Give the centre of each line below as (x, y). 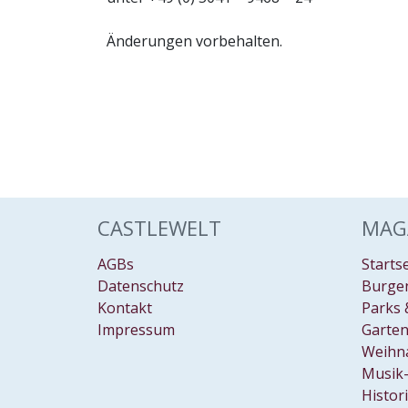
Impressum (136, 330)
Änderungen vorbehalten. (194, 41)
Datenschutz (141, 286)
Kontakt (125, 308)
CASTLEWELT (159, 228)
